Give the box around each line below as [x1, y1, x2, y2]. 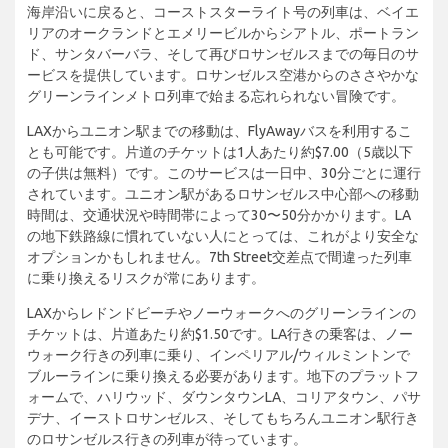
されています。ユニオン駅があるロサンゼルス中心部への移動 [27, 185, 419, 202]
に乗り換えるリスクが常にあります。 [27, 269, 265, 286]
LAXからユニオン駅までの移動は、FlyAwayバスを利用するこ [27, 122, 412, 139]
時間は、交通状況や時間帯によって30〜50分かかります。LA [27, 206, 411, 223]
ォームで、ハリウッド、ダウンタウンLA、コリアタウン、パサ [27, 388, 421, 405]
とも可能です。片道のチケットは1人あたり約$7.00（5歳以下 [27, 143, 413, 160]
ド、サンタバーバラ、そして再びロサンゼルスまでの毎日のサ [27, 45, 419, 62]
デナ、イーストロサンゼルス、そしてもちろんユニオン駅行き [27, 409, 419, 426]
